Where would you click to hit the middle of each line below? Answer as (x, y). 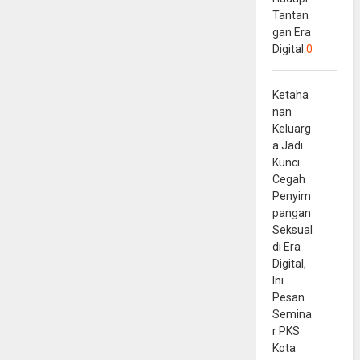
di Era (286, 247)
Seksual (292, 230)
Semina (292, 314)
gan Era (291, 32)
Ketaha (290, 95)
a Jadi (287, 145)
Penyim (291, 196)
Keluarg (291, 129)
